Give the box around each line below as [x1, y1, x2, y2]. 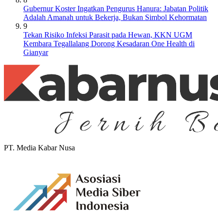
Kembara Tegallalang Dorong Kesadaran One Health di [23, 39, 195, 48]
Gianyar [23, 48, 48, 57]
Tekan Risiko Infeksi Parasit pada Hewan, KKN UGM [23, 31, 192, 39]
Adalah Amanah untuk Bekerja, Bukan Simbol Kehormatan [23, 13, 207, 22]
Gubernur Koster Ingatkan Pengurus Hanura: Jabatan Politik [23, 4, 208, 13]
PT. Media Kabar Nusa [4, 144, 75, 152]
